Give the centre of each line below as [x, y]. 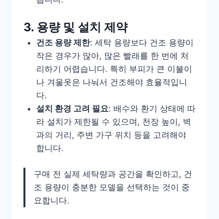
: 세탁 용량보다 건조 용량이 [142, 43]
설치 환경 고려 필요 [72, 109]
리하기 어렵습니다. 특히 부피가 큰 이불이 [114, 69]
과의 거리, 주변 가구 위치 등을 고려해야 [111, 135]
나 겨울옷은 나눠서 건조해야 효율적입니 [111, 82]
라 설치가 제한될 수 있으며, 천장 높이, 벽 [113, 122]
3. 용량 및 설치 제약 [76, 27]
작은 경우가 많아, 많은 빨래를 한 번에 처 [112, 56]
